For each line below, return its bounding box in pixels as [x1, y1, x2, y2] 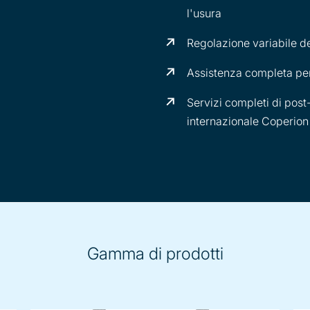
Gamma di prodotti [86, 244, 224, 264]
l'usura [187, 6, 221, 20]
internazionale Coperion [187, 113, 309, 128]
